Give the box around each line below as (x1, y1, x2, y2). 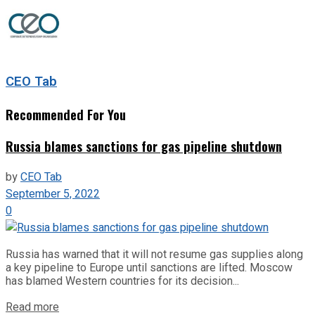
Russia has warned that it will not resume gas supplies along (6, 247, 303, 262)
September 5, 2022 (6, 186, 100, 203)
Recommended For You (6, 104, 126, 124)
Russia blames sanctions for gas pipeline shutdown (6, 136, 282, 156)
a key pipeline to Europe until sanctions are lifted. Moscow (6, 261, 292, 275)
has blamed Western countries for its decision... (6, 274, 239, 288)
